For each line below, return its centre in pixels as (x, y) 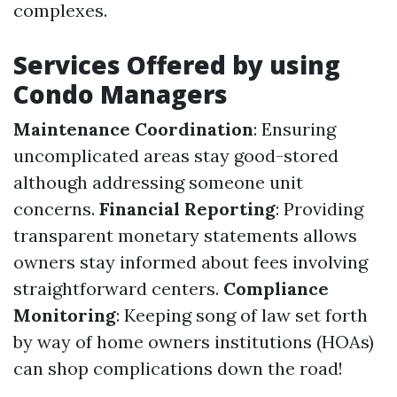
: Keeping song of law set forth (242, 315)
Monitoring (65, 315)
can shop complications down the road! (178, 368)
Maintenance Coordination (133, 129)
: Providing (319, 209)
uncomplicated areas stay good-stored (176, 156)
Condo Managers (121, 94)
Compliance (276, 288)
